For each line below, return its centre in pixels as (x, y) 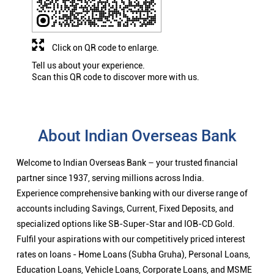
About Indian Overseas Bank (137, 136)
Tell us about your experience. (88, 66)
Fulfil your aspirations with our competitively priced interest (131, 239)
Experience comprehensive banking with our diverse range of (132, 194)
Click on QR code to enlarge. (106, 48)
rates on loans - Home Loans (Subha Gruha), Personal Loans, (133, 255)
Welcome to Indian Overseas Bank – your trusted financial (127, 163)
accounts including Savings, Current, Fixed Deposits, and (125, 209)
